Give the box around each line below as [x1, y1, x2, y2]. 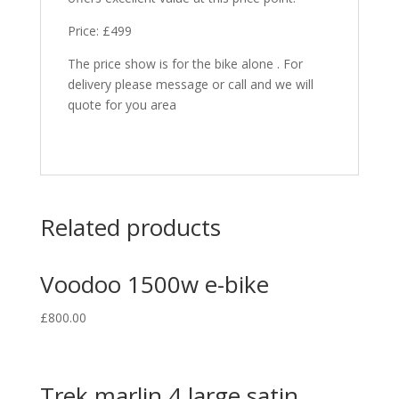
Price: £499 [67, 22, 132, 39]
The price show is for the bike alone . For [67, 55, 303, 72]
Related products [39, 211, 221, 243]
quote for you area [67, 96, 176, 113]
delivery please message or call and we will [67, 76, 313, 93]
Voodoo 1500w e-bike [39, 268, 269, 300]
